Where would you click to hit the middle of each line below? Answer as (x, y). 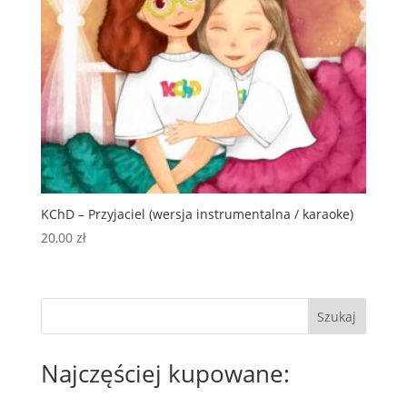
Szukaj (337, 316)
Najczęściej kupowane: (165, 374)
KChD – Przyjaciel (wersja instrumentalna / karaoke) (197, 213)
